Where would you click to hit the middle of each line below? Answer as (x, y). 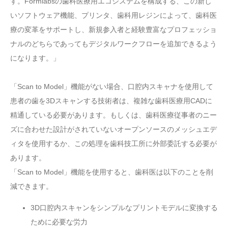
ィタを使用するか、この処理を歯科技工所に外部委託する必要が (113, 144)
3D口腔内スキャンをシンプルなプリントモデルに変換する (124, 208)
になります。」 (35, 58)
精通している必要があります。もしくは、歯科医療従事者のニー (113, 115)
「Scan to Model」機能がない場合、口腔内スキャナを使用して (112, 87)
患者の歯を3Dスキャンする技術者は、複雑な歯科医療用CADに (111, 101)
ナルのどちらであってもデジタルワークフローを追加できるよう (113, 44)
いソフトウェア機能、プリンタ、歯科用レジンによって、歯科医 (113, 16)
